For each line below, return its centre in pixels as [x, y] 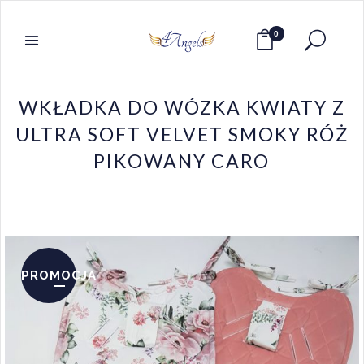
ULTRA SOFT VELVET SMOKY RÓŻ [182, 134]
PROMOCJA [58, 276]
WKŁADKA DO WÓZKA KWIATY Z [182, 108]
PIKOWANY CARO [182, 161]
